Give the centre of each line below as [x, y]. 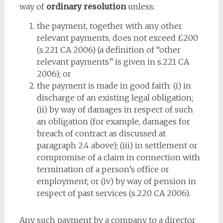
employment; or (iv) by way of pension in [116, 181]
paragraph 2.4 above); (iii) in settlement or [117, 145]
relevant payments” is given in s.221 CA [113, 62]
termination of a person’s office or [103, 169]
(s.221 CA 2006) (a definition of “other [109, 50]
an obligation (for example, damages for [113, 121]
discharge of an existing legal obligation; [115, 98]
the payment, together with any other [109, 26]
